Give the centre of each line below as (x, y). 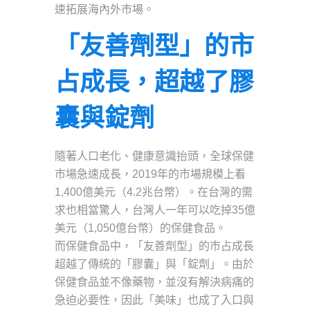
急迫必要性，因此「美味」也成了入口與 (154, 300)
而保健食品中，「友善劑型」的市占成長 (154, 246)
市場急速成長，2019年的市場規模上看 (150, 174)
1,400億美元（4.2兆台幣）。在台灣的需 (154, 192)
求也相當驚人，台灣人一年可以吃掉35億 (155, 210)
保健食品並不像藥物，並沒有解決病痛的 (154, 282)
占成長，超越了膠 (154, 82)
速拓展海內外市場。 (104, 9)
